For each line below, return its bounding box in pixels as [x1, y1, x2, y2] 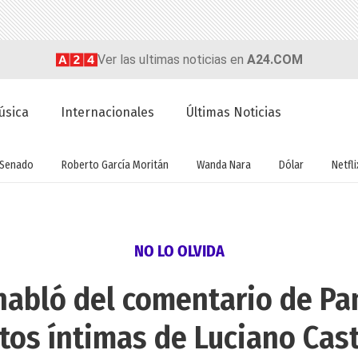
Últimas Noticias [186, 105, 282, 121]
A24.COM [246, 51, 303, 67]
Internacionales [61, 105, 155, 121]
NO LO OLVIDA [133, 241, 225, 261]
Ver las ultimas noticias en [97, 51, 247, 67]
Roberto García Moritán [62, 157, 169, 172]
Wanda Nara [197, 157, 251, 172]
